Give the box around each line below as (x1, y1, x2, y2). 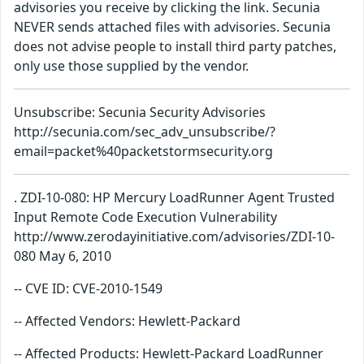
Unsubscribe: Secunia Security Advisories (14, 103, 266, 122)
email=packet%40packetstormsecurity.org (14, 142, 273, 161)
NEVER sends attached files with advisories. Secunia (14, 18, 331, 37)
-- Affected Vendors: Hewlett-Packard (14, 312, 240, 331)
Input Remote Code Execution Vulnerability (14, 208, 277, 227)
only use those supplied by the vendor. (14, 57, 249, 76)
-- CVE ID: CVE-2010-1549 (14, 279, 162, 298)
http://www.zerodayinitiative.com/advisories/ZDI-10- (14, 227, 335, 246)
